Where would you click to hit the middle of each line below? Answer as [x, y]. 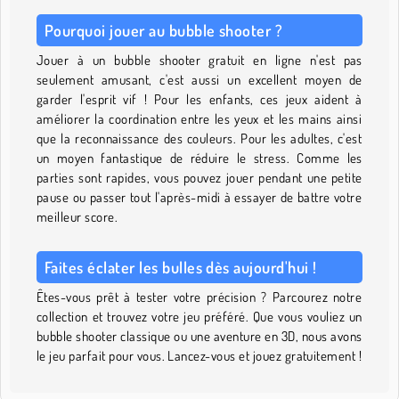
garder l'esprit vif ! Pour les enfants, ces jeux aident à [199, 100]
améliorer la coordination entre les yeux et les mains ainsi [199, 119]
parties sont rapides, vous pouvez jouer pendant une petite [199, 178]
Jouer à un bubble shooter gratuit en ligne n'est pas [199, 61]
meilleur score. [77, 217]
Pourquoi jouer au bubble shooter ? [164, 31]
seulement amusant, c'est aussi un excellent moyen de [199, 80]
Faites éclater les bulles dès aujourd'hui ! [181, 268]
